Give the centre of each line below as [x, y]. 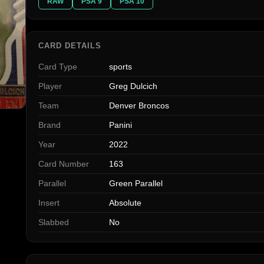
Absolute [125, 203]
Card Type [58, 67]
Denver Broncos [139, 106]
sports [121, 67]
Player [50, 86]
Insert [49, 203]
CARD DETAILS [70, 46]
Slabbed [54, 222]
